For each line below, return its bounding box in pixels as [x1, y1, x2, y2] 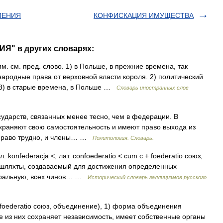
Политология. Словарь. [93, 135, 154, 141]
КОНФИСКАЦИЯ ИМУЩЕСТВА [94, 11, 194, 19]
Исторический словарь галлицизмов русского [88, 174, 207, 180]
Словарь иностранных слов [116, 85, 189, 91]
